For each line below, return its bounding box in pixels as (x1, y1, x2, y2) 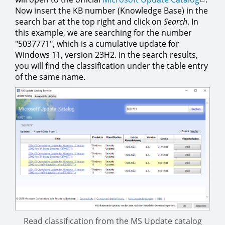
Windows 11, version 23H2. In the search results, (15, 49, 198, 61)
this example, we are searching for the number (15, 27, 192, 39)
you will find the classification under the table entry (15, 60, 208, 72)
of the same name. (15, 71, 85, 83)
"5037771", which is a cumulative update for (15, 38, 179, 50)
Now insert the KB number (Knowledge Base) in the (15, 5, 208, 17)
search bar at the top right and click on (15, 16, 164, 28)
